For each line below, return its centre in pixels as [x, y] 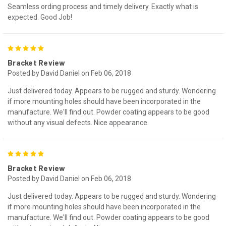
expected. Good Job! [40, 17]
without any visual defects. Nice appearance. [78, 122]
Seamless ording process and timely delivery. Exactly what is [103, 6]
